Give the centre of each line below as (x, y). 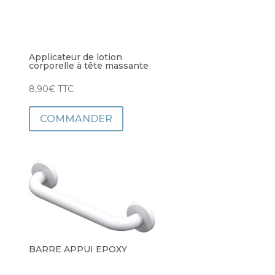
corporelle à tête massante (88, 65)
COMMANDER (76, 118)
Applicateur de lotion (75, 57)
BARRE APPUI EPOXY (78, 250)
